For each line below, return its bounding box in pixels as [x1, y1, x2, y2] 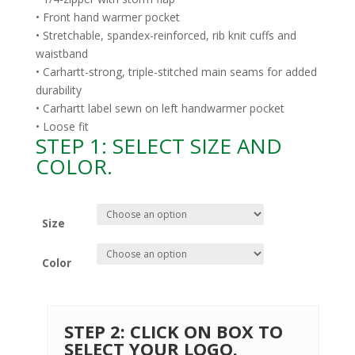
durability [35, 82, 82, 98]
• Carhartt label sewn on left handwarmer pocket [35, 101, 284, 116]
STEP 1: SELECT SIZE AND [35, 132, 282, 161]
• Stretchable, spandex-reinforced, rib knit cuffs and [35, 28, 296, 44]
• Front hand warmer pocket [35, 10, 180, 25]
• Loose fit [35, 119, 89, 135]
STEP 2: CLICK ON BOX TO [63, 319, 283, 344]
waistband [35, 46, 88, 62]
